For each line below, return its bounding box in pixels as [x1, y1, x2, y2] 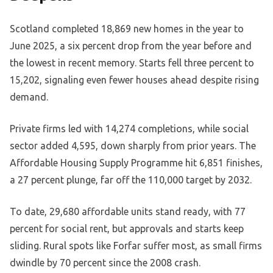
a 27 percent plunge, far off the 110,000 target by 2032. [10, 174, 252, 185]
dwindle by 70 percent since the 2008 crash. [10, 257, 200, 268]
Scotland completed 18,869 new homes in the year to [10, 23, 244, 34]
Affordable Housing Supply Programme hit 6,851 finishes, [10, 157, 263, 168]
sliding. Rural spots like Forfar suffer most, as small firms [10, 239, 262, 251]
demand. [10, 91, 48, 102]
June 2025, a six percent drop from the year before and [10, 40, 252, 51]
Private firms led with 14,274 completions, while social [10, 122, 249, 134]
